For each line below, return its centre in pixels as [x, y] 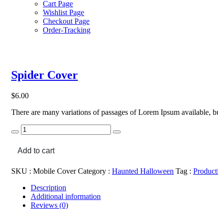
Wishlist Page [64, 12]
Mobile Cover [54, 171]
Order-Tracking [67, 30]
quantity [23, 145]
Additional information [66, 196]
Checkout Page [66, 21]
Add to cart [36, 150]
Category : [94, 171]
